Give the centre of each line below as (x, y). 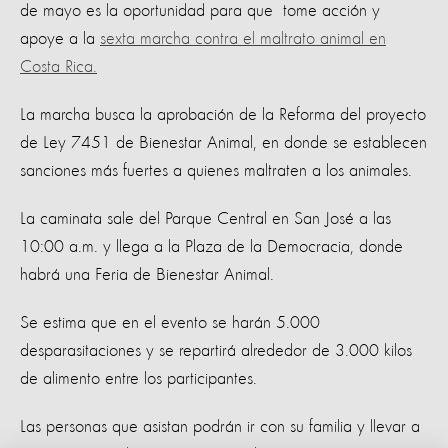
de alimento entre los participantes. (138, 378)
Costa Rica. (58, 66)
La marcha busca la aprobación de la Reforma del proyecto (223, 114)
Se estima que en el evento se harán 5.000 (170, 322)
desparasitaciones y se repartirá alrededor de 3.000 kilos (216, 350)
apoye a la (60, 38)
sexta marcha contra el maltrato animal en (243, 38)
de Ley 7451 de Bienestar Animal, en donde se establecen (223, 142)
